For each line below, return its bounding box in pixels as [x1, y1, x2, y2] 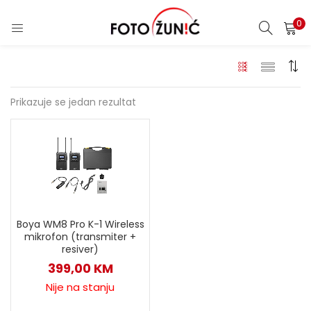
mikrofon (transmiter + [24, 230, 136, 244]
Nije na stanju [46, 280, 115, 294]
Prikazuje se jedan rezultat [10, 95, 136, 109]
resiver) [62, 242, 99, 256]
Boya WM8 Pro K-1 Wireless [16, 217, 144, 231]
